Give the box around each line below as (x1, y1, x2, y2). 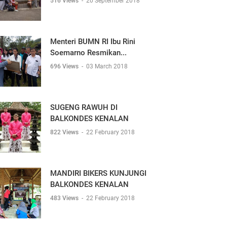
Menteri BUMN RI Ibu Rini (50, 37, 135, 46)
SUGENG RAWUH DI (50, 103, 118, 112)
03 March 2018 (86, 63, 128, 70)
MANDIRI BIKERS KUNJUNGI (50, 169, 146, 178)
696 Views (50, 63, 80, 70)
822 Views (50, 129, 80, 136)
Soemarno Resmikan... (50, 48, 127, 57)
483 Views (50, 195, 80, 202)
